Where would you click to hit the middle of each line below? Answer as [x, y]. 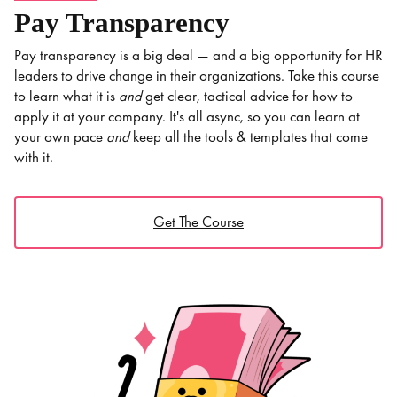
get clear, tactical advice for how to [247, 96]
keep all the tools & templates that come [249, 136]
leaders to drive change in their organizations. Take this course [197, 75]
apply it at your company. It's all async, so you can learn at [187, 116]
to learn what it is [66, 96]
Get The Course [198, 222]
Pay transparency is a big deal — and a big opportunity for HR [198, 55]
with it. [34, 157]
